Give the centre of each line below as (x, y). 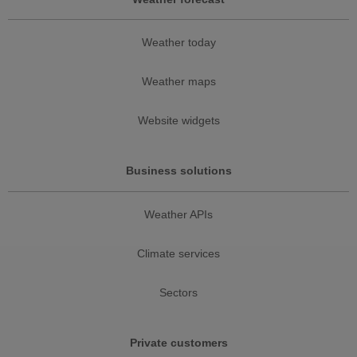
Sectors (178, 292)
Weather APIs (178, 214)
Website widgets (178, 121)
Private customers (178, 342)
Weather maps (178, 82)
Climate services (178, 253)
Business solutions (178, 171)
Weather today (178, 43)
